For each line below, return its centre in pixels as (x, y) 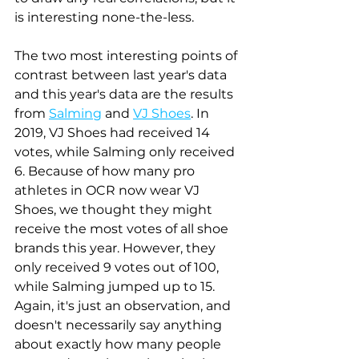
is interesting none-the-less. (106, 17)
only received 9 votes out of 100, (118, 267)
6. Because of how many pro (106, 171)
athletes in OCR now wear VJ (109, 190)
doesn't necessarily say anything (120, 325)
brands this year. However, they (117, 248)
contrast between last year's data (122, 75)
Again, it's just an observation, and (124, 305)
